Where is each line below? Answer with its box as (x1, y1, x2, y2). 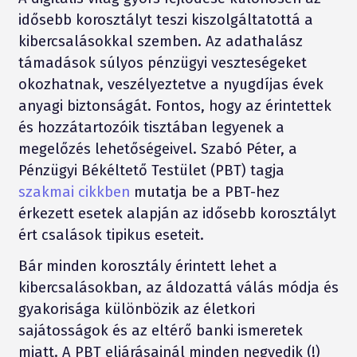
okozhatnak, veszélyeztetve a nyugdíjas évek (18, 75, 324, 93)
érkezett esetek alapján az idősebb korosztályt (18, 204, 336, 222)
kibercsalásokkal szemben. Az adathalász (18, 32, 303, 50)
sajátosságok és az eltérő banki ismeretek (18, 321, 303, 339)
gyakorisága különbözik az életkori (18, 300, 255, 318)
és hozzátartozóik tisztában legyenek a (18, 118, 284, 136)
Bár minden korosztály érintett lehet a (18, 257, 277, 275)
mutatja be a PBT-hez (129, 182, 280, 201)
